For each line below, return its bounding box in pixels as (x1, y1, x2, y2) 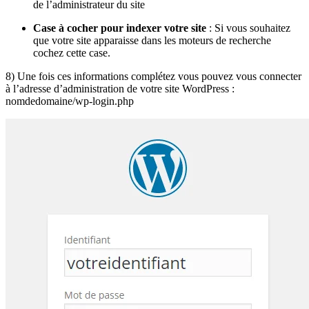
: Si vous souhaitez (206, 22, 290, 34)
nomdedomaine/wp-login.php (6, 95, 134, 108)
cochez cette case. (33, 47, 110, 59)
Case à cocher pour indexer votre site (33, 22, 206, 34)
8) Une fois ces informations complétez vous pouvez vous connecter (6, 70, 301, 83)
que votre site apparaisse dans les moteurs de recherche (33, 34, 271, 47)
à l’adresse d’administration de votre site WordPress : (6, 83, 235, 95)
